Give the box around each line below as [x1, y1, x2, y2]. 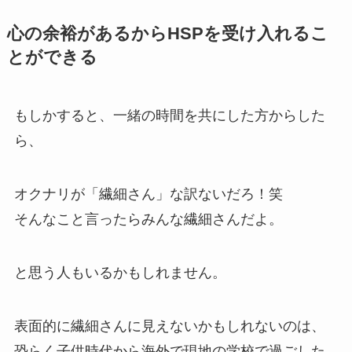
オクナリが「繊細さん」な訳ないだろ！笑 [13, 185, 283, 202]
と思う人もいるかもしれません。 [13, 264, 226, 280]
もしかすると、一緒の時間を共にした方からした [13, 108, 325, 124]
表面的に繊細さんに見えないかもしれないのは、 [13, 317, 325, 334]
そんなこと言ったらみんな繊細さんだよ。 [13, 211, 283, 227]
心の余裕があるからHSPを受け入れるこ [6, 24, 328, 44]
